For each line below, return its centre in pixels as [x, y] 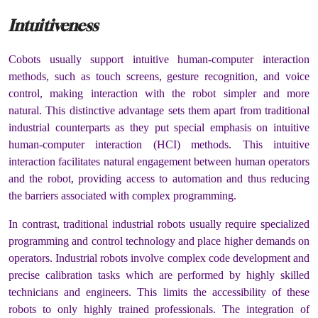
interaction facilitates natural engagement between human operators [159, 161]
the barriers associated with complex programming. [124, 195]
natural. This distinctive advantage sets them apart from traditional [159, 110]
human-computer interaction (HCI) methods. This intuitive [159, 144]
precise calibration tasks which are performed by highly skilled [159, 275]
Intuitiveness [53, 26]
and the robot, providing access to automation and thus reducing [159, 178]
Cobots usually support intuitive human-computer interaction [159, 59]
